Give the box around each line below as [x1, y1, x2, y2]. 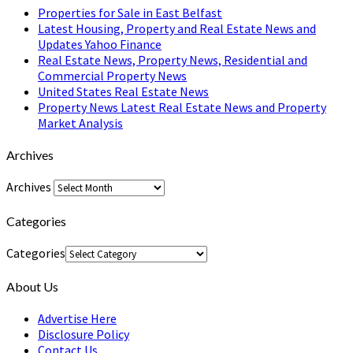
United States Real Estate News [38, 83, 209, 99]
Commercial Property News [38, 67, 187, 84]
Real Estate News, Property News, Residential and [38, 51, 307, 68]
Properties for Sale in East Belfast [38, 4, 222, 20]
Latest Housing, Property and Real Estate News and [38, 20, 316, 36]
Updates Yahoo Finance [38, 35, 162, 52]
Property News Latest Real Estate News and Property [38, 98, 326, 115]
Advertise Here [38, 310, 117, 327]
